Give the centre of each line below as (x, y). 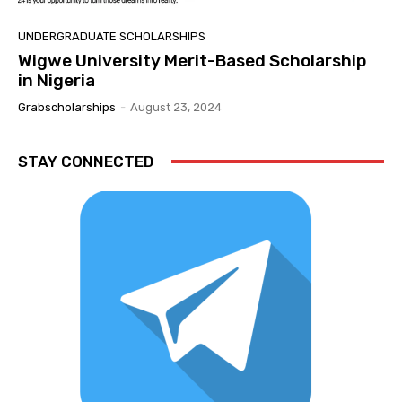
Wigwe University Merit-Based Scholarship (192, 60)
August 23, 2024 (176, 107)
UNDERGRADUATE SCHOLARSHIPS (112, 36)
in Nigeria (57, 80)
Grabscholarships (67, 107)
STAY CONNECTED (86, 161)
